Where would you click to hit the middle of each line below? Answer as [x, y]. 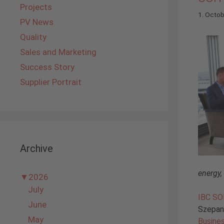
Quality [33, 37]
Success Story [47, 67]
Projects [36, 7]
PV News [37, 22]
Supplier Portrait [51, 82]
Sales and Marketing [58, 52]
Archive [36, 148]
